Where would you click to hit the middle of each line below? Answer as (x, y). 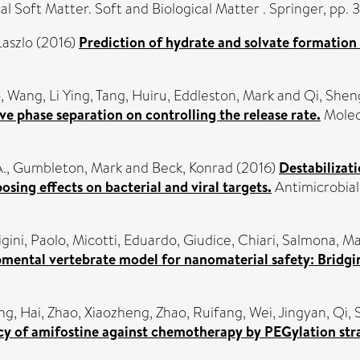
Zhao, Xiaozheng (98, 312)
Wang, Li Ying (49, 95)
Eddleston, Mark (224, 95)
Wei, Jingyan (288, 312)
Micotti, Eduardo (125, 240)
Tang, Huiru (131, 95)
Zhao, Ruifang (199, 312)
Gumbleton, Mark (67, 168)
